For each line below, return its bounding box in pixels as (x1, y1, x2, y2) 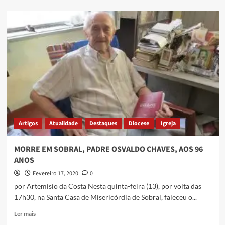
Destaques (89, 119, 117, 128)
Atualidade (49, 119, 78, 128)
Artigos (18, 119, 38, 128)
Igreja (160, 119, 176, 128)
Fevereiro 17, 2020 (32, 169, 78, 178)
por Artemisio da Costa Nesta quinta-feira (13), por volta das (14, 182, 201, 191)
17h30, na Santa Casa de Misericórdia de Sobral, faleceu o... (14, 193, 197, 202)
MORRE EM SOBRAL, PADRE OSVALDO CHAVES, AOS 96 (14, 144, 203, 155)
